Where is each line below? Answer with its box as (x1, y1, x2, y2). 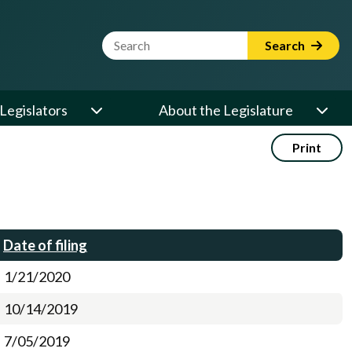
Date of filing (3, 236, 87, 254)
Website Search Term (101, 31, 234, 49)
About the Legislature (159, 101, 293, 119)
